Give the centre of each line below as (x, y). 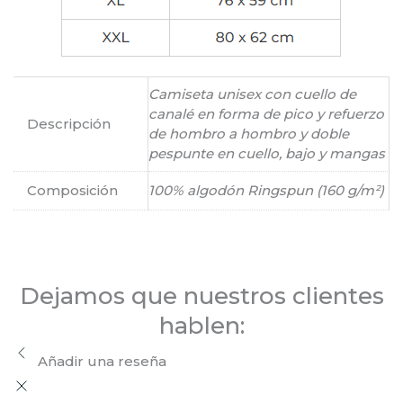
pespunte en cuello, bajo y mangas (267, 153)
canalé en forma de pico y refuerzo (266, 113)
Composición (72, 190)
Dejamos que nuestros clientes (201, 296)
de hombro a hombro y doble (249, 133)
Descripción (69, 123)
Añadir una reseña (102, 361)
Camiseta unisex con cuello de (252, 94)
